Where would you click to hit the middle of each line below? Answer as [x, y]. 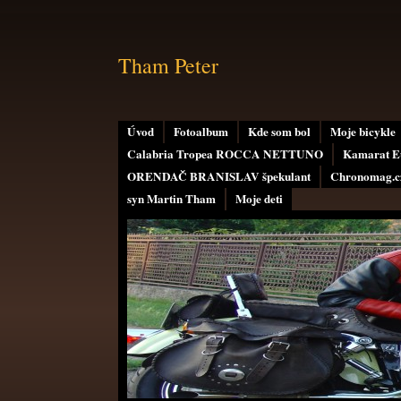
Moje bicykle [363, 132]
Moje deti [259, 199]
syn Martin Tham [171, 199]
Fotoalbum [201, 132]
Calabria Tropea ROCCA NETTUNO [225, 154]
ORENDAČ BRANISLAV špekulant [219, 176]
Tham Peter [168, 65]
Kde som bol [279, 132]
